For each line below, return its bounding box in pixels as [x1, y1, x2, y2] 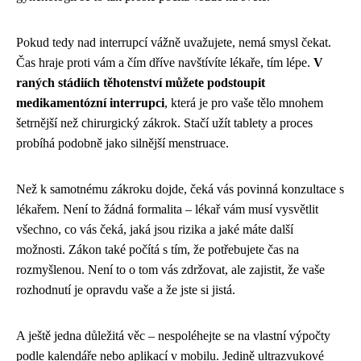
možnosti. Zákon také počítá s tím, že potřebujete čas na [16, 243, 299, 257]
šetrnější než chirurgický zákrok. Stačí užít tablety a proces [16, 116, 313, 131]
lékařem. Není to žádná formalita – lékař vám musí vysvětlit [16, 202, 318, 217]
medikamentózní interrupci [16, 96, 164, 110]
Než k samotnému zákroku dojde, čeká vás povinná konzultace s [16, 182, 344, 197]
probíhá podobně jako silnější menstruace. [16, 136, 229, 151]
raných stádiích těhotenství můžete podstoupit [16, 76, 265, 90]
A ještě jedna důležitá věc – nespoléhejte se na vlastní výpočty [16, 329, 330, 343]
